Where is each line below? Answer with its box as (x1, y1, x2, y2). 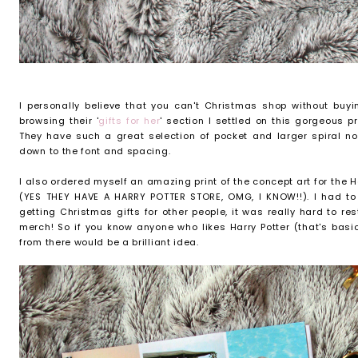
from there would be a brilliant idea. (19, 236, 199, 249)
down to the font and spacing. (19, 145, 171, 157)
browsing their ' (19, 114, 99, 127)
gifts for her (98, 114, 161, 127)
